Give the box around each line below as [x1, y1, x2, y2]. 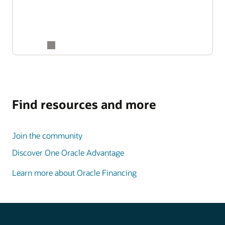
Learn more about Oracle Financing [12, 167, 137, 178]
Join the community [12, 130, 82, 141]
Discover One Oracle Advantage [12, 147, 124, 158]
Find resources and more [12, 96, 156, 113]
